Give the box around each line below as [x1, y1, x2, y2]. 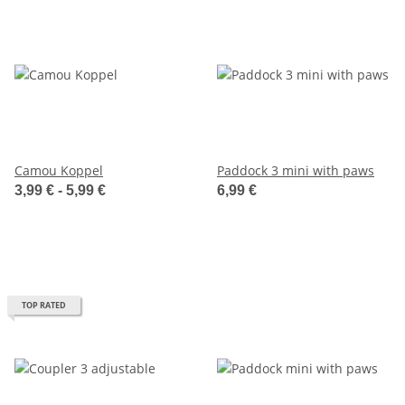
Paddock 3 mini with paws [217, 161, 374, 179]
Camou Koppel [14, 161, 103, 179]
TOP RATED [22, 298, 66, 311]
